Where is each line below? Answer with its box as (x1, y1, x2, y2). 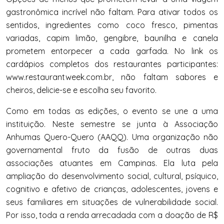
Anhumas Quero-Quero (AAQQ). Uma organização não (6, 131, 218, 142)
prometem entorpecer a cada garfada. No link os (6, 45, 218, 56)
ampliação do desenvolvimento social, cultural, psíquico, (6, 170, 218, 181)
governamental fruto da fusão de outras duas (6, 144, 218, 155)
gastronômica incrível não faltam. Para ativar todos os (6, 6, 218, 17)
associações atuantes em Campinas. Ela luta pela (6, 157, 218, 168)
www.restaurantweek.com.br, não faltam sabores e (6, 71, 218, 82)
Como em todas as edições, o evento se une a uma (6, 105, 218, 116)
